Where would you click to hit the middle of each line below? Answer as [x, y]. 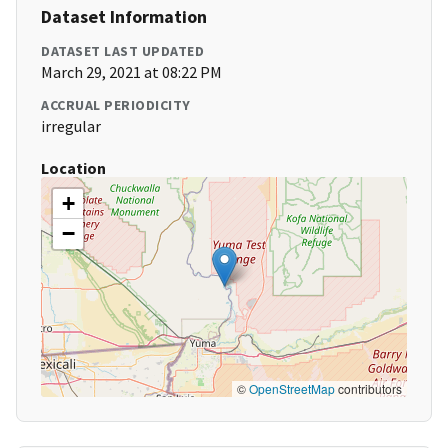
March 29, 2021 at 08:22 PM [131, 72]
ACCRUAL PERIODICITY [116, 105]
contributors [368, 389]
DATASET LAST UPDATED [122, 51]
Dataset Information [124, 17]
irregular [71, 126]
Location [73, 168]
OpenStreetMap [292, 389]
